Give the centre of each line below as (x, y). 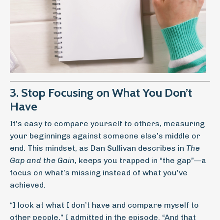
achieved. (28, 185)
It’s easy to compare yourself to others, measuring (107, 124)
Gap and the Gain (42, 160)
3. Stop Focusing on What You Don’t (101, 93)
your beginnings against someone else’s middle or (105, 136)
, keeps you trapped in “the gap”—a (140, 160)
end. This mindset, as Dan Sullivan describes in (98, 148)
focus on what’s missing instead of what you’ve (99, 173)
